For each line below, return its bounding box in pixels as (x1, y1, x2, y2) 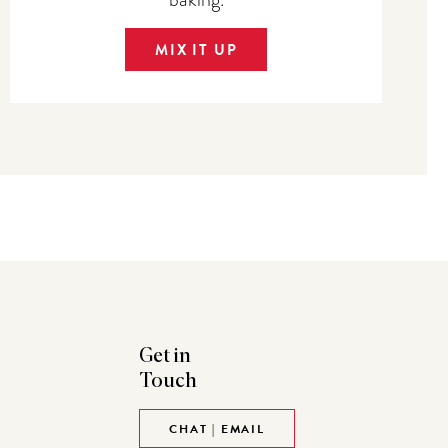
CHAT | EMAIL (169, 420, 265, 439)
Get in (139, 346, 192, 367)
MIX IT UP (155, 38, 238, 61)
